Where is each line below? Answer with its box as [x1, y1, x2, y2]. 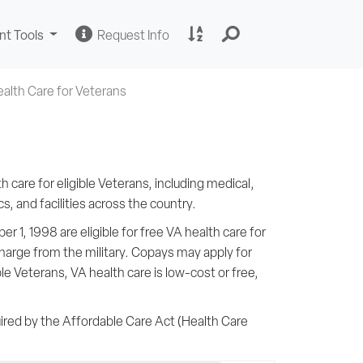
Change [45, 25, 90, 43]
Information [169, 41, 235, 59]
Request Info [92, 26, 170, 44]
